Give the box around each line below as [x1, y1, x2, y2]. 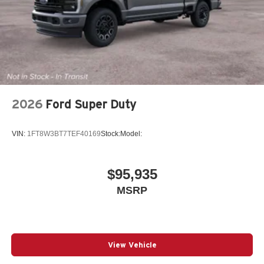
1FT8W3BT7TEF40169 [27, 129, 101, 138]
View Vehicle [107, 240, 157, 249]
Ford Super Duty [45, 98, 136, 111]
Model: [120, 129, 142, 138]
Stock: [101, 129, 120, 138]
